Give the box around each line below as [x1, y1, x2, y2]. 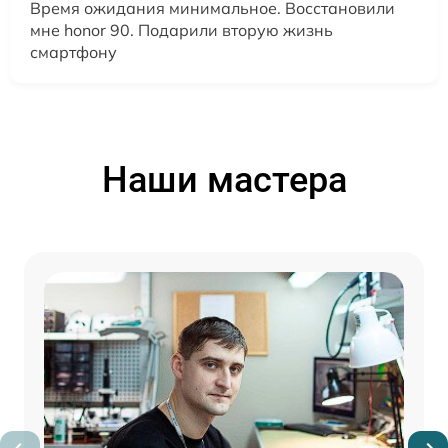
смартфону [30, 42, 117, 62]
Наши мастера [101, 159, 347, 201]
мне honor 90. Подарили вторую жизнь [30, 20, 333, 40]
